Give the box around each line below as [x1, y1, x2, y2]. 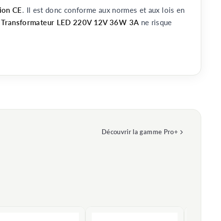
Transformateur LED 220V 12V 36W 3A [1, 18, 139, 27]
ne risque [139, 18, 172, 27]
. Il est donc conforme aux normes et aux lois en [22, 6, 185, 14]
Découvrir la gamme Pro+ [101, 128, 178, 136]
